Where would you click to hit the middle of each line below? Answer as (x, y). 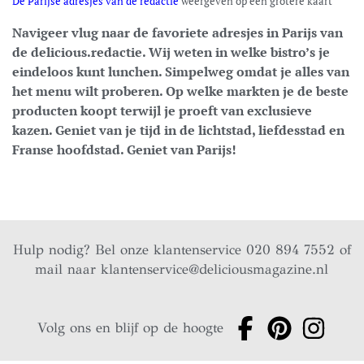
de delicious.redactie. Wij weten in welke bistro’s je (171, 52)
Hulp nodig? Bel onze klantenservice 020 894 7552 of (182, 250)
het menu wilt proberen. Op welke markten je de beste (180, 91)
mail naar (68, 269)
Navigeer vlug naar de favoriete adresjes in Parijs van (178, 32)
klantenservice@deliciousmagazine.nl (215, 269)
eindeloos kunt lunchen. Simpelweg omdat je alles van (181, 71)
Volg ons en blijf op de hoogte (131, 328)
